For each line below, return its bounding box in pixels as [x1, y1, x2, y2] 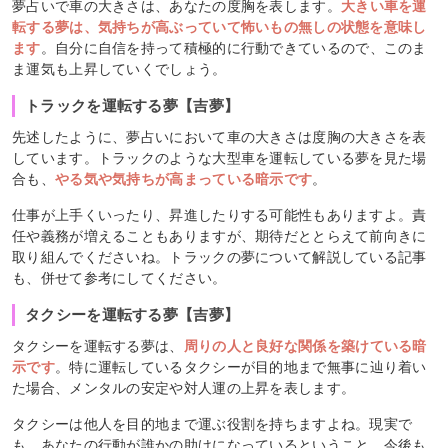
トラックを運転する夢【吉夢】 [25, 96, 240, 114]
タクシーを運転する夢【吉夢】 [25, 305, 240, 323]
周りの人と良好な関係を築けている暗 [183, 337, 427, 354]
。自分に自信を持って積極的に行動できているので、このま [40, 39, 427, 56]
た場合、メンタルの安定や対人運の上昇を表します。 [12, 379, 356, 396]
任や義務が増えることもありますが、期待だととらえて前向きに [12, 227, 427, 244]
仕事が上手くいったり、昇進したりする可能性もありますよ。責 [12, 206, 427, 223]
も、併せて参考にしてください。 [12, 269, 227, 286]
